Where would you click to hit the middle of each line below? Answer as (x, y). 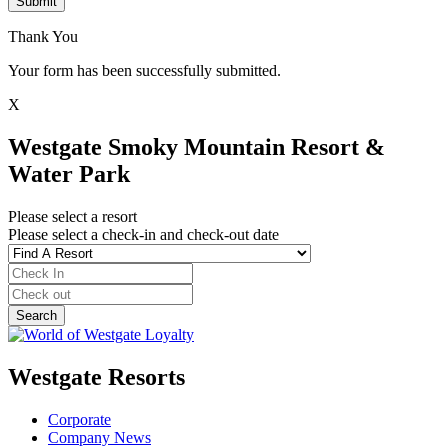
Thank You (43, 37)
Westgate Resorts (96, 376)
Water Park (69, 173)
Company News (99, 437)
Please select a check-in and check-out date (143, 234)
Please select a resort (72, 216)
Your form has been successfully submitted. (144, 71)
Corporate (79, 419)
